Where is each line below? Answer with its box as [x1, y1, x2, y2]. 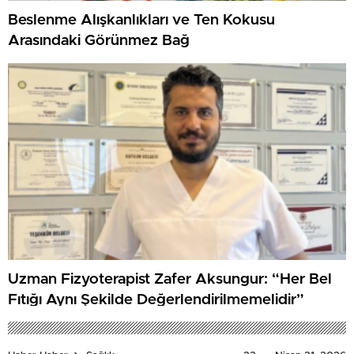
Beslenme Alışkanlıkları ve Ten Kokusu [8, 13, 275, 28]
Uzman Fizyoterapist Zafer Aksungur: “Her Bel [8, 272, 332, 288]
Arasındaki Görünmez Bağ [8, 33, 190, 49]
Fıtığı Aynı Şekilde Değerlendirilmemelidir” [8, 292, 304, 308]
